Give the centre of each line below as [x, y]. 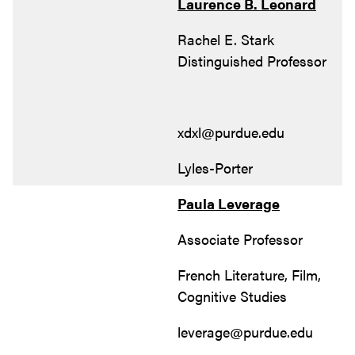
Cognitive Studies [232, 296]
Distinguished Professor [252, 60]
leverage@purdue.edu [245, 331]
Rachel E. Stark [226, 39]
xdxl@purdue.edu [231, 132]
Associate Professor [240, 239]
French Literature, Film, [249, 274]
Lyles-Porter [215, 167]
